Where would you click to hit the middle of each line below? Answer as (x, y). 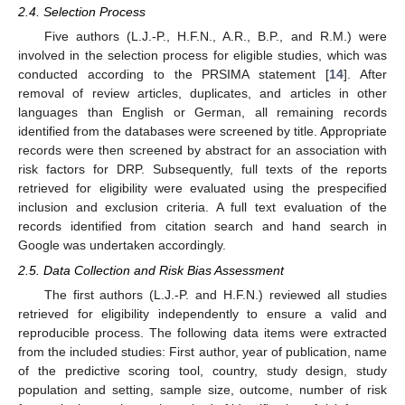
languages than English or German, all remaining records (202, 112)
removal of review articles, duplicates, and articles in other (202, 93)
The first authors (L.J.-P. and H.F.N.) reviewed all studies (215, 295)
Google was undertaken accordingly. (122, 245)
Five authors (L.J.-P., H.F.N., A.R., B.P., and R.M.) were (215, 36)
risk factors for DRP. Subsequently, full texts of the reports (202, 169)
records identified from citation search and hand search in (202, 226)
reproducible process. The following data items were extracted (202, 333)
